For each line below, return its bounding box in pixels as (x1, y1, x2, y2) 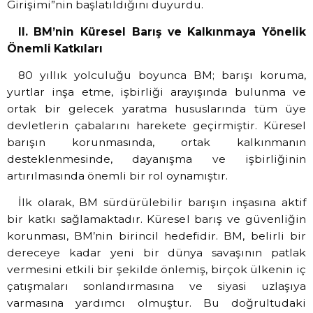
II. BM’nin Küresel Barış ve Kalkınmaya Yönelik (17, 24, 306, 38)
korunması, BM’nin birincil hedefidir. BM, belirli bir (7, 229, 306, 243)
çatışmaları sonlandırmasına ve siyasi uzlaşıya (7, 279, 306, 293)
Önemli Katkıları (7, 41, 103, 55)
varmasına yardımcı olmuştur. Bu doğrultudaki (7, 296, 306, 310)
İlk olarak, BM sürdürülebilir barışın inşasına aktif (17, 196, 306, 210)
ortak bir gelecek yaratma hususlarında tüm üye (7, 101, 306, 115)
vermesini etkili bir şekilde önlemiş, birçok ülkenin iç (7, 263, 306, 277)
